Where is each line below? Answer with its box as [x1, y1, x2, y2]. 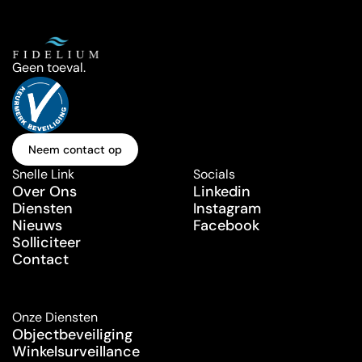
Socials [193, 166, 235, 183]
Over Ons [12, 182, 77, 201]
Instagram [193, 199, 261, 218]
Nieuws [12, 216, 62, 235]
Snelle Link [12, 166, 74, 183]
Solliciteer [12, 233, 81, 252]
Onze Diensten [12, 309, 98, 326]
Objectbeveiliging [12, 325, 133, 344]
